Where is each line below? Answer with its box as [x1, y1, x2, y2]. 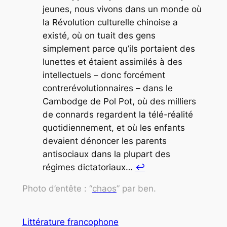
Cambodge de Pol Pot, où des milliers [42, 96, 196, 106]
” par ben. [116, 183, 156, 194]
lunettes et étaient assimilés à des [42, 56, 182, 67]
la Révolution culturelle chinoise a [42, 17, 178, 27]
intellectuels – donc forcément [42, 69, 165, 80]
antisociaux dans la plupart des [42, 148, 170, 159]
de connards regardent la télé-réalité [42, 109, 193, 120]
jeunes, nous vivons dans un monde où [42, 4, 202, 14]
